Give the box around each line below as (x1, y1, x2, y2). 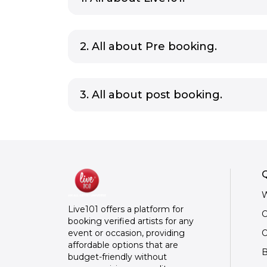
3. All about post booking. (80, 88, 222, 101)
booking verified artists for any (68, 216, 194, 227)
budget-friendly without (68, 252, 167, 263)
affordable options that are (68, 240, 178, 251)
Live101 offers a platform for (68, 204, 184, 215)
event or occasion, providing (68, 228, 185, 239)
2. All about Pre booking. (80, 40, 217, 53)
